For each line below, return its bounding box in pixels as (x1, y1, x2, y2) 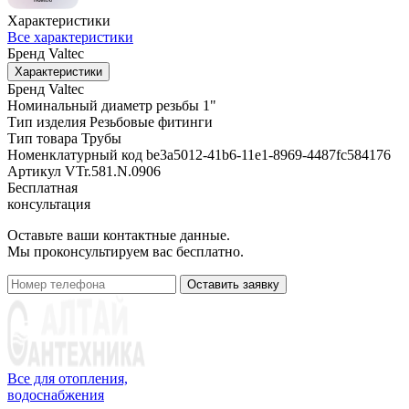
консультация (7, 195, 90, 212)
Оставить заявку (187, 277, 279, 291)
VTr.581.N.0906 (65, 163, 161, 179)
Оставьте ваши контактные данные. (7, 226, 230, 243)
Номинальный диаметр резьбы (7, 97, 199, 113)
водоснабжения (7, 386, 104, 403)
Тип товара (7, 130, 78, 146)
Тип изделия (7, 113, 86, 130)
